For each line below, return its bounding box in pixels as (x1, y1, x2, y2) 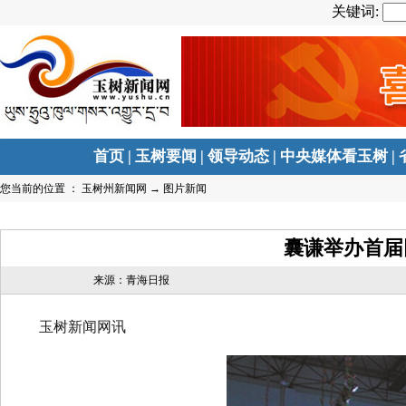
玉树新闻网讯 (10, 319, 126, 334)
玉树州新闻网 (82, 182, 147, 195)
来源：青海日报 (93, 274, 170, 286)
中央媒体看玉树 (280, 148, 389, 165)
